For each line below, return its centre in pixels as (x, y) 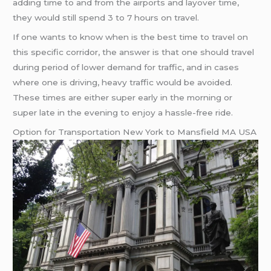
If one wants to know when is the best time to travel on (131, 37)
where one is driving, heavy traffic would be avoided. (123, 83)
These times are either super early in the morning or (123, 98)
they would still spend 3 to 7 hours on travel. (106, 18)
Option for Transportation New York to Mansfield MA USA (135, 132)
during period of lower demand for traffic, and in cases (126, 67)
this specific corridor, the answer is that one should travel (134, 52)
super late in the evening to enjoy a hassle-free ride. (123, 113)
